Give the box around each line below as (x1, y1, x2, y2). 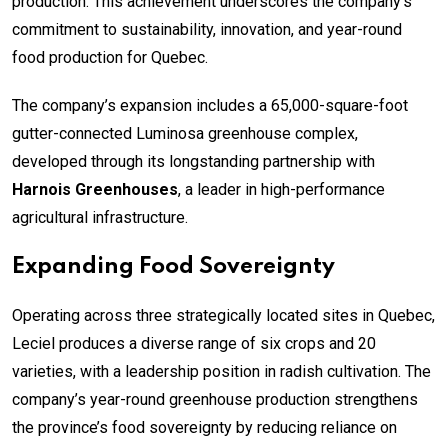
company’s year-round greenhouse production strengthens (12, 389, 418, 409)
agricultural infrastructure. (12, 207, 188, 227)
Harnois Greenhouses (12, 179, 178, 199)
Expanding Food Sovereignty (12, 255, 335, 278)
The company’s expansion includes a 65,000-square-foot (12, 95, 408, 115)
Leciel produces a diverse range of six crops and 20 (12, 333, 376, 353)
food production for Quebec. (12, 47, 208, 67)
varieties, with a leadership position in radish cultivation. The (12, 361, 431, 381)
